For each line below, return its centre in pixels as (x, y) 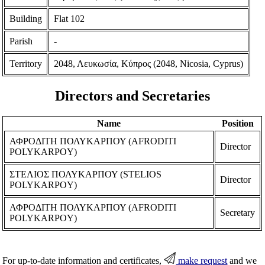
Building (26, 18)
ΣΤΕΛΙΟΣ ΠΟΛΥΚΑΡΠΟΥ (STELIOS (86, 174)
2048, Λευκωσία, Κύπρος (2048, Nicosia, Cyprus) (149, 63)
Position (237, 123)
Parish (21, 41)
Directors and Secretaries (132, 96)
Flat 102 (70, 18)
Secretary (238, 212)
